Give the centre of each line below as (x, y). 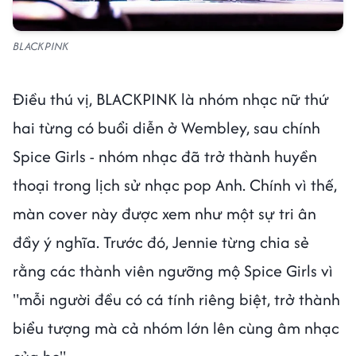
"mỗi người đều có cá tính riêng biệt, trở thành (176, 300)
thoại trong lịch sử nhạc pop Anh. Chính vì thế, (175, 185)
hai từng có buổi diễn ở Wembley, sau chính (166, 128)
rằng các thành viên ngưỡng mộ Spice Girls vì (173, 271)
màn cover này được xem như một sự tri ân (164, 214)
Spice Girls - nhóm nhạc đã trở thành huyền (165, 157)
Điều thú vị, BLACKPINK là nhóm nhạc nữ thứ (171, 99)
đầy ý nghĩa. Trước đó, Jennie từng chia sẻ (161, 242)
